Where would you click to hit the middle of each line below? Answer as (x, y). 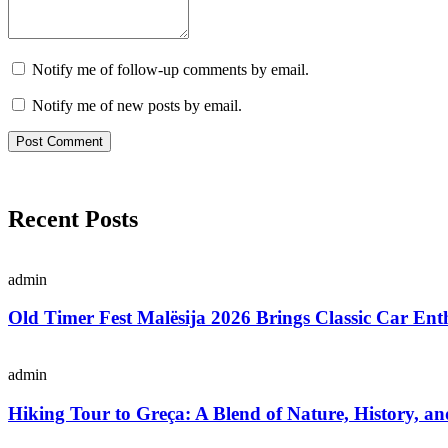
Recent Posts (73, 218)
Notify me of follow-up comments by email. (170, 69)
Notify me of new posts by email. (137, 105)
